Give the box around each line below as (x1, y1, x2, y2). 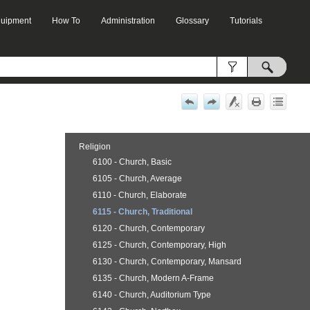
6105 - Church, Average (92, 174, 182, 183)
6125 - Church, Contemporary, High (92, 240, 226, 250)
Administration (101, 16, 156, 25)
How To (52, 16, 81, 25)
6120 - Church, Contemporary (92, 224, 205, 233)
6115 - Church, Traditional (92, 207, 192, 217)
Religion (78, 142, 111, 152)
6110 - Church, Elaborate (92, 190, 187, 200)
